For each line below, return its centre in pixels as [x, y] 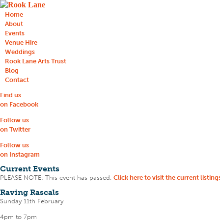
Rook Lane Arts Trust [36, 61]
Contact [17, 80]
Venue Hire [21, 42]
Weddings [20, 52]
